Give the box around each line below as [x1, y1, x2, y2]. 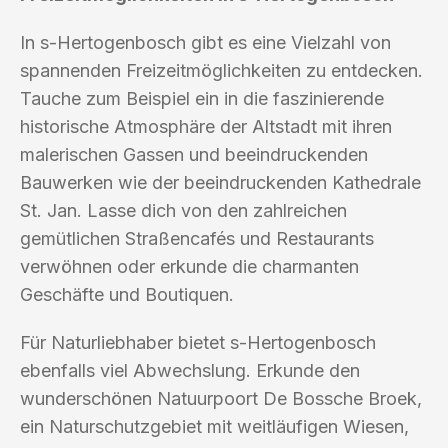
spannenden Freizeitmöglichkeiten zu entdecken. [20, 59, 423, 81]
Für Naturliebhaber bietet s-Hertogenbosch [20, 331, 376, 353]
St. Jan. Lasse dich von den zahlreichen [20, 199, 347, 221]
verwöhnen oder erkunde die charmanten [20, 255, 359, 277]
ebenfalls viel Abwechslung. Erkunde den [20, 359, 360, 381]
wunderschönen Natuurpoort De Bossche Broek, [20, 387, 422, 409]
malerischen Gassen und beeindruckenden [20, 143, 368, 165]
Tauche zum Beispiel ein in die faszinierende [20, 87, 384, 109]
